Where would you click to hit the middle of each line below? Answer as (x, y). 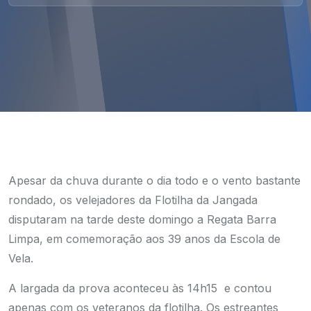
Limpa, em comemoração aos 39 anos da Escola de (144, 239)
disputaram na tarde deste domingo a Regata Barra (142, 219)
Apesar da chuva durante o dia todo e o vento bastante (154, 180)
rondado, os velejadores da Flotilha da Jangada (133, 200)
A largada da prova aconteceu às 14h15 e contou (140, 288)
